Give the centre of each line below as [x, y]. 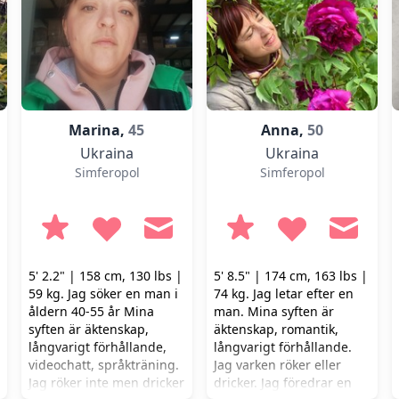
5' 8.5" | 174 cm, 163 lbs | [291, 276]
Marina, [99, 130]
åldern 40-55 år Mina [91, 311]
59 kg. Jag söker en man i [103, 293]
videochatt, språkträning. [104, 365]
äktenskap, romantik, [276, 329]
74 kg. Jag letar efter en [284, 293]
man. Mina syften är [274, 311]
